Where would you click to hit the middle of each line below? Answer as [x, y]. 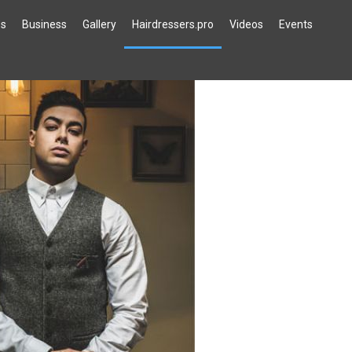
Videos [246, 24]
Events [295, 24]
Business [44, 24]
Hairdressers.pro [172, 24]
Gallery [99, 24]
